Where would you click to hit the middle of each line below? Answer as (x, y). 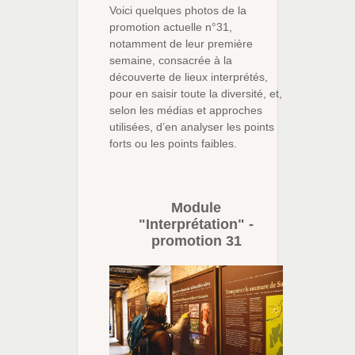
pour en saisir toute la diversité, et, (196, 93)
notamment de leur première (181, 43)
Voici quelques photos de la (178, 10)
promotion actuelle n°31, (171, 27)
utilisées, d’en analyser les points (192, 126)
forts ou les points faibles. (173, 143)
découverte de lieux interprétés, (189, 76)
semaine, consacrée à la (171, 60)
